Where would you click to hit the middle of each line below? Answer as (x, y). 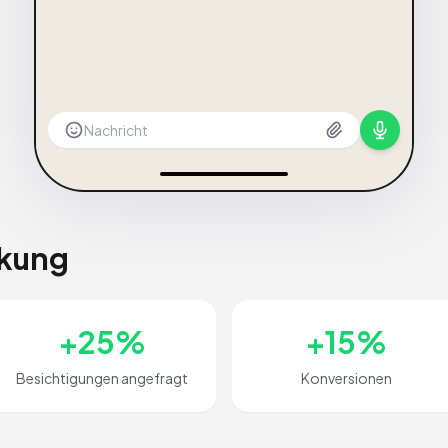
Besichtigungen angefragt (102, 378)
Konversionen (346, 378)
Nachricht (116, 130)
